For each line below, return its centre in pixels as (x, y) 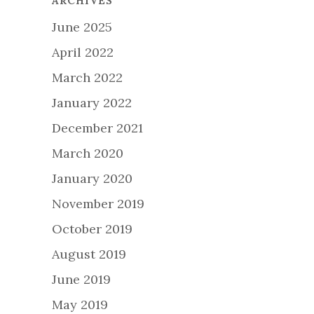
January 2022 (92, 103)
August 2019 (89, 254)
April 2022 (83, 53)
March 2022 (87, 78)
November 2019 (98, 204)
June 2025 (82, 27)
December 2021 (97, 128)
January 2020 (92, 179)
